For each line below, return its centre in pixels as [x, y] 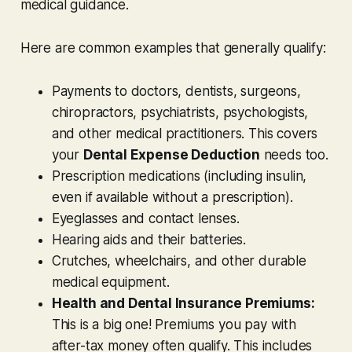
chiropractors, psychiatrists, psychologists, [180, 112]
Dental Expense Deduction [171, 154]
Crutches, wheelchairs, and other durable [179, 260]
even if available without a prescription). [172, 197]
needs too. [294, 154]
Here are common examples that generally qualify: [173, 48]
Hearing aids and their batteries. [149, 239]
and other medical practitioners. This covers [185, 133]
